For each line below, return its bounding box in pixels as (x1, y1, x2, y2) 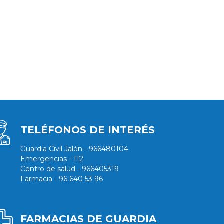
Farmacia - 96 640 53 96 (20, 174, 103, 184)
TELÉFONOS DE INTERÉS (20, 124, 155, 136)
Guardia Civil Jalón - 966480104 (20, 144, 128, 154)
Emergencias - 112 (20, 154, 83, 164)
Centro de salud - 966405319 (20, 164, 119, 174)
